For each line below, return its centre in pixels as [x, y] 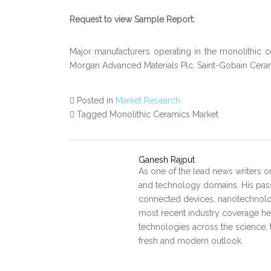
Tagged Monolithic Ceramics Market [148, 114]
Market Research [148, 100]
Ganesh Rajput [167, 160]
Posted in [96, 100]
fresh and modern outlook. [191, 241]
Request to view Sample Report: [132, 19]
